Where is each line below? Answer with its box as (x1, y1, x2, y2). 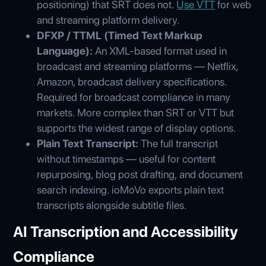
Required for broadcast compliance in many (37, 90, 231, 103)
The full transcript (141, 137, 218, 150)
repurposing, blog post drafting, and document (37, 167, 243, 180)
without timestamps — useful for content (37, 152, 216, 165)
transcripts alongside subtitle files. (37, 198, 188, 211)
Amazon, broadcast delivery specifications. (37, 75, 227, 88)
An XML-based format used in (95, 44, 227, 57)
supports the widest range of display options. (37, 121, 237, 134)
